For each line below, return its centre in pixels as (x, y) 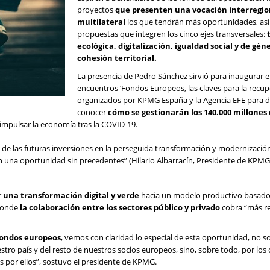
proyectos (96, 10)
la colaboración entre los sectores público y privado (121, 207)
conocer (93, 112)
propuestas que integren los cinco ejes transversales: (172, 34)
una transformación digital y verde (71, 195)
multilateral (101, 22)
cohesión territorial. (117, 58)
